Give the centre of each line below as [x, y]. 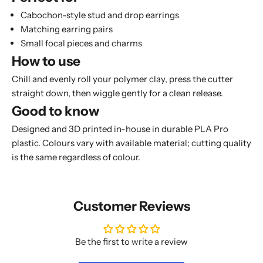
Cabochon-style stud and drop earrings [100, 15]
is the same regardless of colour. [76, 157]
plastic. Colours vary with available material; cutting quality [131, 143]
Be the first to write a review [131, 242]
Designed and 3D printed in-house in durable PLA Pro [120, 129]
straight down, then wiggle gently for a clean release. [117, 93]
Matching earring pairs [67, 29]
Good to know [55, 111]
